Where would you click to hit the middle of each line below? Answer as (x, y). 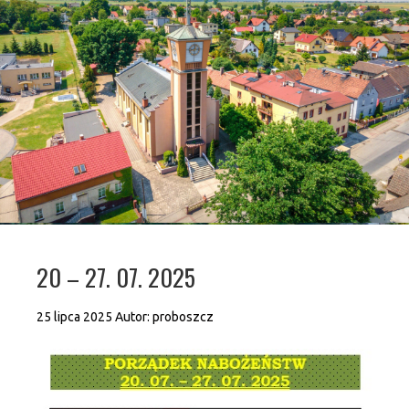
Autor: (134, 317)
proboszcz (183, 317)
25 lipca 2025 (74, 317)
